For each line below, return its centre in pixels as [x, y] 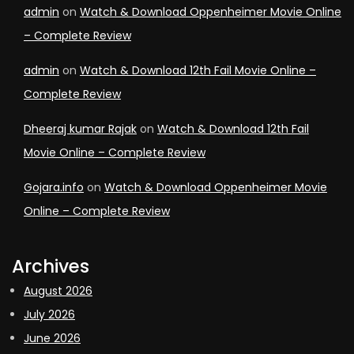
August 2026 [58, 290]
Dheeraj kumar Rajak [80, 128]
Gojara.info [54, 187]
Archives [51, 266]
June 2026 [52, 338]
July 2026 [49, 314]
